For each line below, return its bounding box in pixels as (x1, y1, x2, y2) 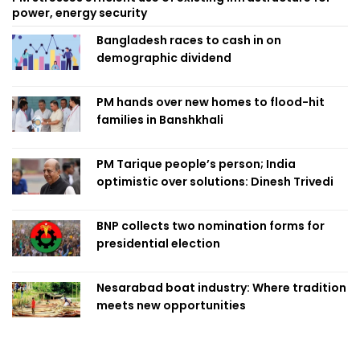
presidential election (96, 235, 220, 252)
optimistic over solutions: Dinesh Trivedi (96, 173, 333, 190)
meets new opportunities (96, 297, 246, 313)
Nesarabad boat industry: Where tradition (96, 279, 346, 296)
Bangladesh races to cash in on (96, 31, 281, 48)
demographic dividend (96, 49, 231, 66)
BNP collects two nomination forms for (96, 217, 325, 234)
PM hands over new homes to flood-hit (96, 93, 325, 110)
